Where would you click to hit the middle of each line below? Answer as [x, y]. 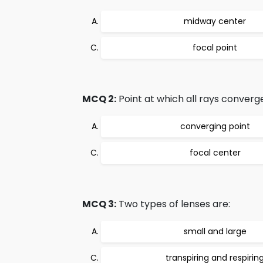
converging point [215, 126]
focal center [215, 153]
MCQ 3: [99, 204]
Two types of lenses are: [173, 204]
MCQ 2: [99, 99]
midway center [215, 21]
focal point [215, 48]
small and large [215, 231]
